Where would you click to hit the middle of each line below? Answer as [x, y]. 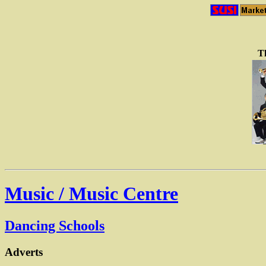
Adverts [24, 252]
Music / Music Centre [91, 194]
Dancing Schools [55, 225]
